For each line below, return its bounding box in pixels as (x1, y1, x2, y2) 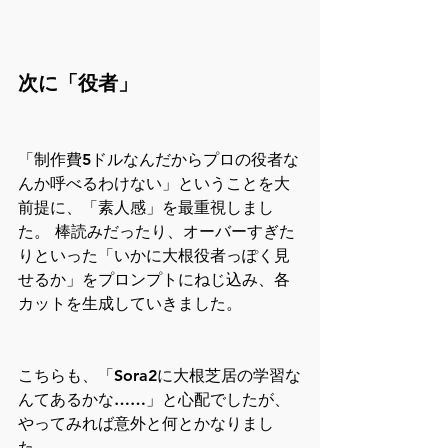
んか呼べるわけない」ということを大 (18, 174, 290, 194)
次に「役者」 (18, 71, 138, 96)
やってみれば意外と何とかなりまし (18, 414, 274, 434)
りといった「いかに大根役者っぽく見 (18, 246, 290, 266)
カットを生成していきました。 (18, 294, 242, 314)
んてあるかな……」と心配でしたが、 (18, 390, 290, 410)
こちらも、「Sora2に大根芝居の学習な (18, 366, 301, 386)
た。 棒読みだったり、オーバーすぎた (18, 222, 295, 242)
